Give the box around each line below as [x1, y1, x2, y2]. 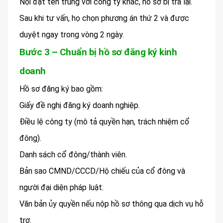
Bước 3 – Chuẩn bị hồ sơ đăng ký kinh [19, 46, 177, 58]
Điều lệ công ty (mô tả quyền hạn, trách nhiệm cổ [19, 116, 190, 126]
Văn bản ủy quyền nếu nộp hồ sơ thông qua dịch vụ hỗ [19, 199, 204, 209]
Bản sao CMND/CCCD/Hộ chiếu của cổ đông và [19, 166, 185, 176]
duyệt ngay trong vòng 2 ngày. [19, 29, 124, 39]
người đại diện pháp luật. [19, 182, 104, 192]
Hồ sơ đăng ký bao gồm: [19, 84, 103, 94]
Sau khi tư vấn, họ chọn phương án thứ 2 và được [19, 13, 189, 23]
